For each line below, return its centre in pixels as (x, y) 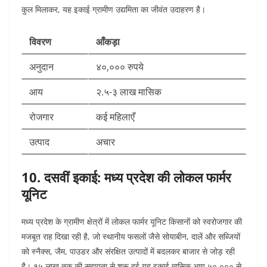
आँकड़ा (108, 42)
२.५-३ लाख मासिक (129, 92)
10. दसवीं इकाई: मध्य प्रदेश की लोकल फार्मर (126, 177)
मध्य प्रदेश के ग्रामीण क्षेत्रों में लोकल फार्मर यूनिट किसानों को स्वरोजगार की (132, 222)
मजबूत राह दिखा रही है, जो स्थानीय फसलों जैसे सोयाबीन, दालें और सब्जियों (131, 237)
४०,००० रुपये (120, 67)
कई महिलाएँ (115, 117)
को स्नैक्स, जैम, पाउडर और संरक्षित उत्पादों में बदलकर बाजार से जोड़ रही (128, 252)
